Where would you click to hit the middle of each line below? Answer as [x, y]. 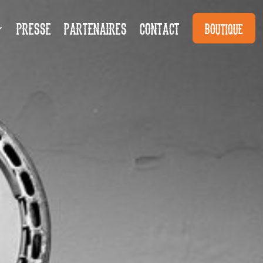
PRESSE [33, 28]
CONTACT [159, 28]
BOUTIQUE [224, 28]
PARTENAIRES [95, 28]
